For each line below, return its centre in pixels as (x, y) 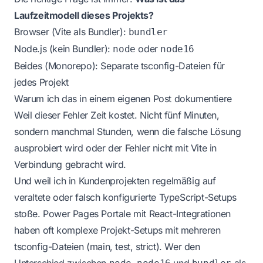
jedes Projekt (41, 82)
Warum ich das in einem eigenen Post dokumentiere (123, 99)
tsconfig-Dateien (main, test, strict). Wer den (107, 247)
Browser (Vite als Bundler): (71, 32)
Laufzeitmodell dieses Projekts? (84, 16)
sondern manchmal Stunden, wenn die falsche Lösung (128, 132)
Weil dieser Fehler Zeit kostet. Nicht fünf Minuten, (117, 115)
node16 (178, 49)
